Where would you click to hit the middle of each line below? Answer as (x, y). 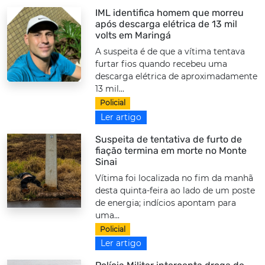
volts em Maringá (133, 35)
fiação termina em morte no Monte (171, 150)
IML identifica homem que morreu (170, 13)
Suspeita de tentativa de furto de (169, 139)
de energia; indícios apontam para (166, 203)
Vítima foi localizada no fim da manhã (174, 178)
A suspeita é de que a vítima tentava (170, 52)
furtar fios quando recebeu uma (161, 64)
